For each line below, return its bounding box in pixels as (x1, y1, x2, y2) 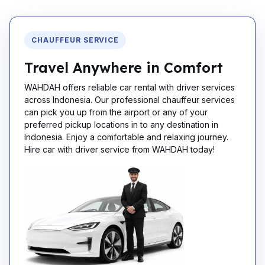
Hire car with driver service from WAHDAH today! (24, 144, 215, 154)
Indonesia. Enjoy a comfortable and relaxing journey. (24, 132, 228, 142)
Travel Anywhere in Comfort (24, 59, 223, 76)
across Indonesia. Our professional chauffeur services (24, 95, 235, 105)
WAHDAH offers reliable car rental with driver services (24, 82, 235, 92)
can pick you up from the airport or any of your (24, 107, 208, 117)
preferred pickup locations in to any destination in (24, 119, 218, 130)
